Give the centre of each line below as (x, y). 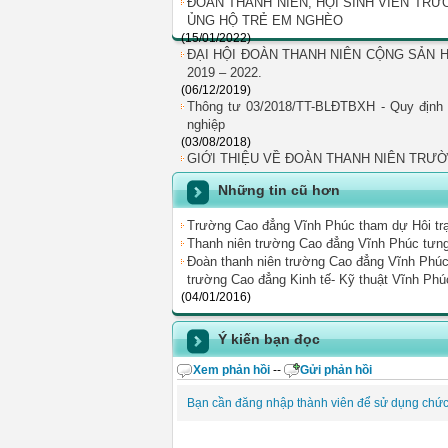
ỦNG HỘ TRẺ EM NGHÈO (265, 20)
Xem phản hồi (231, 370)
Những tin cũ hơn (279, 190)
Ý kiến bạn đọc (269, 339)
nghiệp (206, 124)
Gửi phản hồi (336, 370)
